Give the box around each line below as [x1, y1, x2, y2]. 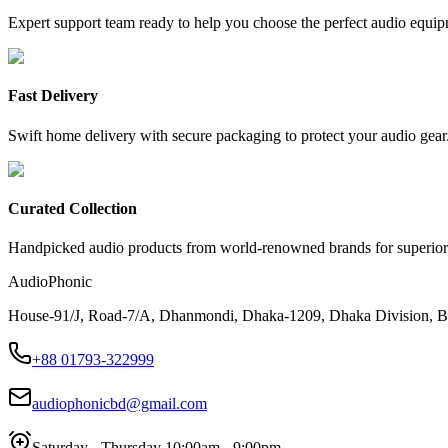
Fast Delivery [8, 87, 98, 105]
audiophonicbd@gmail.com [32, 395, 207, 413]
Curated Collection [8, 199, 137, 217]
